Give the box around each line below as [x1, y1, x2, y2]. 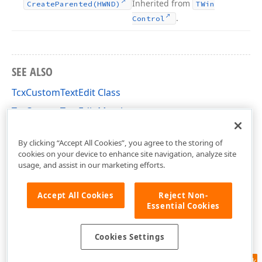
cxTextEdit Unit [12, 123, 77, 136]
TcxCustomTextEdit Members [12, 105, 140, 118]
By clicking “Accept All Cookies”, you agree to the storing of [18, 137, 223, 148]
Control [132, 14, 165, 23]
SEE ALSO [12, 64, 53, 80]
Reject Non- [158, 189, 208, 201]
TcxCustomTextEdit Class [12, 86, 120, 99]
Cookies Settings [94, 232, 165, 243]
